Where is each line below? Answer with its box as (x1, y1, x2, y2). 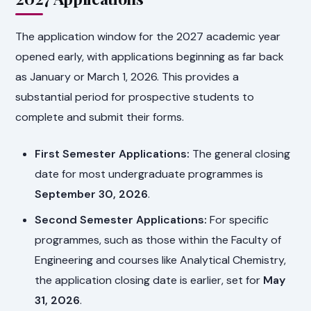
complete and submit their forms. (15, 109, 185, 124)
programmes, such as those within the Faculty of (35, 232, 282, 247)
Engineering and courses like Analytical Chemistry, (35, 252, 287, 267)
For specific (207, 212, 269, 227)
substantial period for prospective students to (15, 89, 255, 104)
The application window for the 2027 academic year (15, 28, 281, 44)
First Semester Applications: (35, 146, 190, 161)
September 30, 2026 (35, 186, 149, 201)
